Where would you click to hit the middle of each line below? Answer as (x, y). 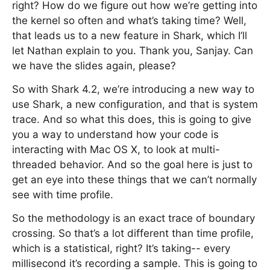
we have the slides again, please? (94, 66)
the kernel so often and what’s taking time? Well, (129, 20)
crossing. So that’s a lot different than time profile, (133, 233)
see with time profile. (63, 195)
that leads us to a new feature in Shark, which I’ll (130, 36)
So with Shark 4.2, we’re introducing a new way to (133, 89)
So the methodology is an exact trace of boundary (133, 218)
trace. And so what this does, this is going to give (132, 119)
